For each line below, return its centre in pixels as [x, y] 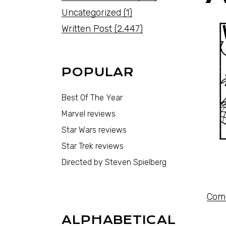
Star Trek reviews [93, 146]
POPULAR [98, 72]
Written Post [87, 29]
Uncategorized [91, 13]
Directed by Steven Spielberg [114, 162]
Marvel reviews [89, 114]
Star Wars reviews [94, 130]
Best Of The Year [92, 98]
